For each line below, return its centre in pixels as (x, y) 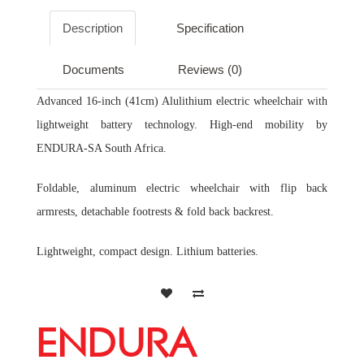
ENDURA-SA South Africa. (102, 148)
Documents (93, 69)
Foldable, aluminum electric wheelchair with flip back (182, 188)
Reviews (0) (210, 69)
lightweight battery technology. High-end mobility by (182, 125)
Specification (210, 28)
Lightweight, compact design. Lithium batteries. (149, 251)
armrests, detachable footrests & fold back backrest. (155, 212)
